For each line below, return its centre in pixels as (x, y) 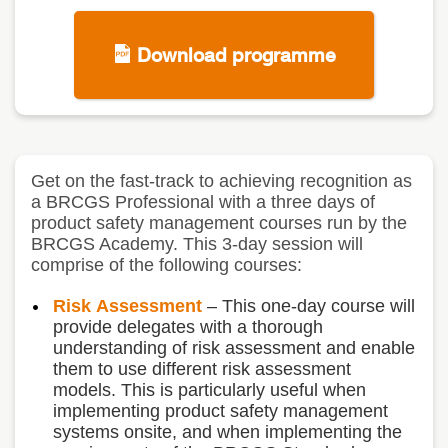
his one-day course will (324, 305)
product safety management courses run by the (219, 222)
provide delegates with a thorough (188, 326)
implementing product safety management (220, 410)
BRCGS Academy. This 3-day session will (197, 243)
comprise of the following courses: (169, 264)
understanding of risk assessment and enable (234, 347)
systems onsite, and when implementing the (227, 431)
